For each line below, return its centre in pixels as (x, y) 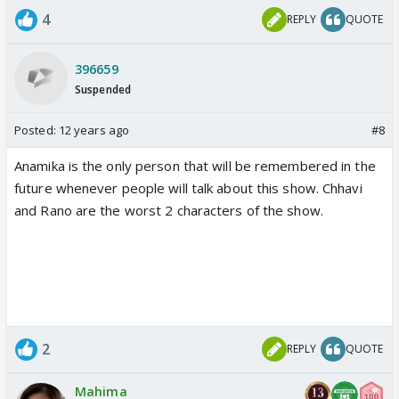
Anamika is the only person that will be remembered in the (195, 165)
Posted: (37, 130)
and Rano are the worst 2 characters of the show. (169, 210)
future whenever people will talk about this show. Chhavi (188, 187)
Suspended (103, 90)
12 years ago (94, 130)
